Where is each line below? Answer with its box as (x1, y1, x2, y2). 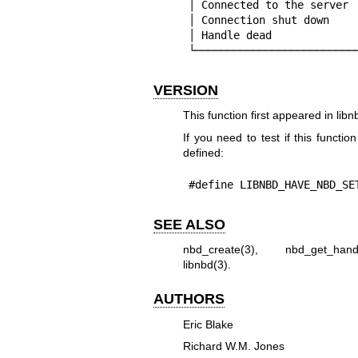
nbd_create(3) (182, 243, 255, 257)
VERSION (153, 82, 218, 98)
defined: (182, 145, 224, 159)
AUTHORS (153, 291, 225, 308)
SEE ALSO (153, 216, 225, 233)
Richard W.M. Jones (182, 340, 284, 353)
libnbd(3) (182, 258, 228, 272)
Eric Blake (182, 317, 233, 331)
